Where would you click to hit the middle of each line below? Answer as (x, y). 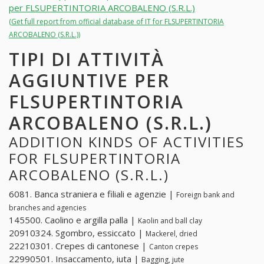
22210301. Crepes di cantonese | (79, 246)
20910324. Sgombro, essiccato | (77, 233)
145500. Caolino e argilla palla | (73, 220)
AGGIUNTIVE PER (89, 80)
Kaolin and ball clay (170, 221)
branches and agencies (47, 208)
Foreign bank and (205, 195)
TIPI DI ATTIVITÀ (87, 59)
